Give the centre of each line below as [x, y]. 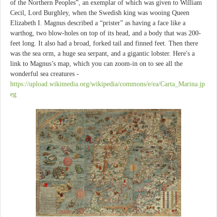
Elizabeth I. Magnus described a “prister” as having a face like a [98, 23]
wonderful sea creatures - [45, 74]
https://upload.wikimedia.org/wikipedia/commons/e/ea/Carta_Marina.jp [108, 84]
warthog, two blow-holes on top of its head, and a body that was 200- [106, 33]
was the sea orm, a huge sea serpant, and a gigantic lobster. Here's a [102, 53]
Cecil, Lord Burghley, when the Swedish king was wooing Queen [100, 13]
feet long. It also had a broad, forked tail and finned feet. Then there [104, 43]
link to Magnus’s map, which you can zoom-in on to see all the [96, 63]
